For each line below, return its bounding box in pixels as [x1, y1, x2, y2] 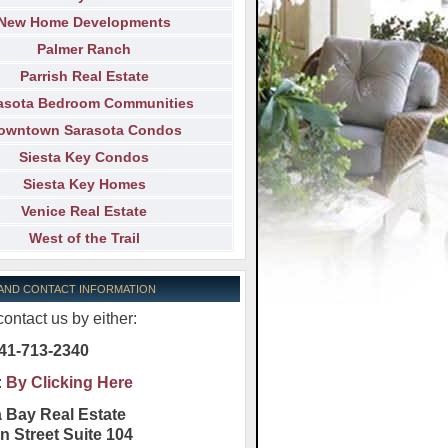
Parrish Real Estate [19, 67, 149, 84]
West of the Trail [28, 229, 140, 246]
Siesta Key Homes [22, 175, 146, 192]
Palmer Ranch [37, 40, 131, 57]
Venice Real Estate [21, 202, 147, 219]
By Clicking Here [6, 373, 133, 391]
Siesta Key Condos [19, 148, 149, 165]
